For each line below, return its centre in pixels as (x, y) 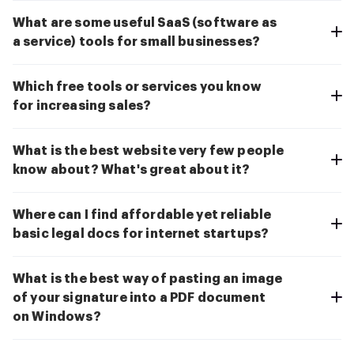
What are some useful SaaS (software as (145, 23)
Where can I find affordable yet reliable (142, 215)
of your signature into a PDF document (139, 298)
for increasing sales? (82, 106)
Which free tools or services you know (137, 87)
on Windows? (57, 317)
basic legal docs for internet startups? (141, 234)
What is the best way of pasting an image (148, 279)
